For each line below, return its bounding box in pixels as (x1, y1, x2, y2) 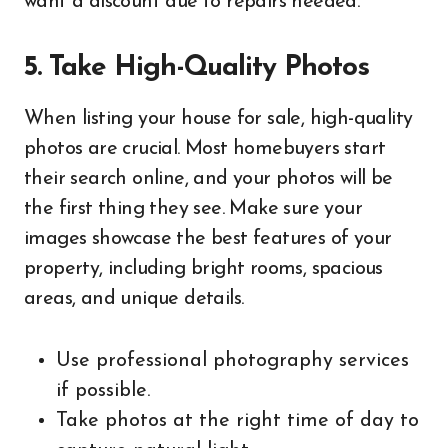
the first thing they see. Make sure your (24, 199, 362, 219)
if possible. (56, 381, 150, 401)
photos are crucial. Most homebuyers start (24, 139, 386, 159)
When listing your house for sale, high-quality (24, 109, 413, 129)
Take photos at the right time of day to (56, 411, 419, 431)
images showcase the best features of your (24, 229, 392, 249)
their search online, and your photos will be (24, 169, 393, 189)
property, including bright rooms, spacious (24, 259, 383, 279)
